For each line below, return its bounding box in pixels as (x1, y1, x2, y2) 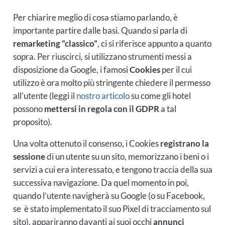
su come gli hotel (129, 90, 191, 101)
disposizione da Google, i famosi (13, 64, 130, 75)
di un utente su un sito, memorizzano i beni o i (45, 151, 209, 162)
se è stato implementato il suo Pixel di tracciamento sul (13, 203, 211, 214)
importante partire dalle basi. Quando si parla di (13, 25, 187, 36)
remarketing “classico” (13, 38, 97, 49)
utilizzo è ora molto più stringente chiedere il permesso (13, 77, 210, 88)
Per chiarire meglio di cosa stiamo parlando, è (13, 12, 178, 23)
